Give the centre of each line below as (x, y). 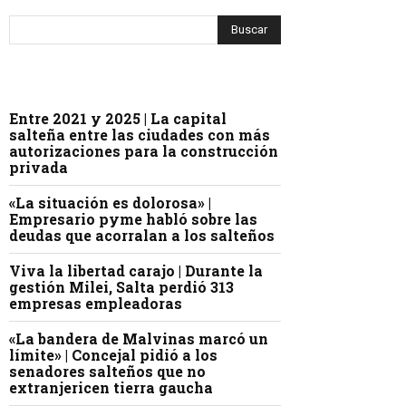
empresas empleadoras (96, 304)
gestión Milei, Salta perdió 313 (121, 287)
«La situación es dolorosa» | (110, 203)
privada (39, 168)
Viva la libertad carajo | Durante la (136, 271)
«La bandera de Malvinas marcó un (139, 339)
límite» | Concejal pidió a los (113, 355)
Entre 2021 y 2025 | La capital (118, 119)
